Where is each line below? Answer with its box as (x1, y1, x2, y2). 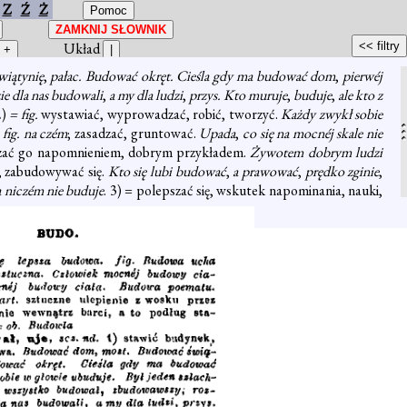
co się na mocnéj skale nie (242, 124, 383, 143)
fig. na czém (3, 124, 68, 143)
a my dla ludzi (109, 85, 183, 104)
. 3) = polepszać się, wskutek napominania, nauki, (104, 181, 383, 200)
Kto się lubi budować (107, 162, 226, 181)
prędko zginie (304, 162, 380, 181)
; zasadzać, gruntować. (67, 124, 200, 143)
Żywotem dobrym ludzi (250, 143, 383, 162)
